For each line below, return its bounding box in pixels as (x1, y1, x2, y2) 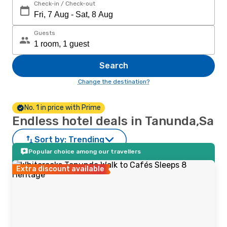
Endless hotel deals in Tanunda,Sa (12, 114, 214, 128)
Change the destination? (78, 78, 149, 85)
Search (99, 61, 128, 70)
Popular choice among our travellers (28, 148, 141, 155)
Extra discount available (16, 165, 104, 173)
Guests (34, 29, 55, 36)
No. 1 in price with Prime (24, 103, 101, 112)
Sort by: (34, 135, 66, 144)
